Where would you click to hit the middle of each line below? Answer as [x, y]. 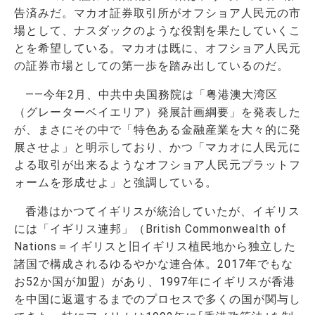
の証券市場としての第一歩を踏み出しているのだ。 [152, 65]
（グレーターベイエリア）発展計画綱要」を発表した [157, 112]
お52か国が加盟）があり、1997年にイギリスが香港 [155, 281]
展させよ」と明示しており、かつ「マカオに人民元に [157, 147]
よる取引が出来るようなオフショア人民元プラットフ [157, 165]
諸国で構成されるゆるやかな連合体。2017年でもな [154, 264]
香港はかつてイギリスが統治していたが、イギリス [163, 211]
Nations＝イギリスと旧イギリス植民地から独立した [155, 246]
